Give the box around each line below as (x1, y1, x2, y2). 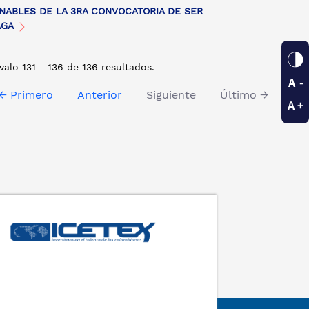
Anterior (77, 88, 122, 101)
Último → (220, 88, 268, 101)
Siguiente (146, 88, 196, 101)
